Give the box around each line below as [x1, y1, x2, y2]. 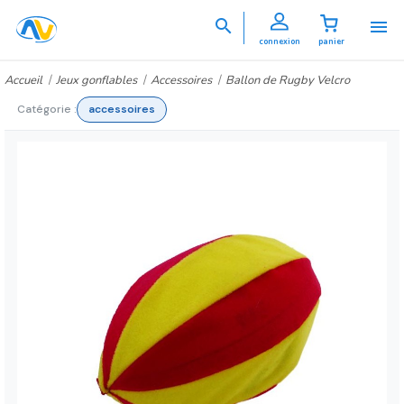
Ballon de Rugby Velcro [225, 72, 350, 89]
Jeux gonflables [56, 72, 137, 89]
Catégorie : [17, 102, 77, 117]
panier [318, 35, 344, 47]
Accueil [5, 72, 42, 89]
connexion [259, 35, 300, 47]
